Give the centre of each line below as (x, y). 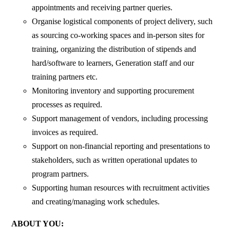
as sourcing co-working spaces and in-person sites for (118, 35)
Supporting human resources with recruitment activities (121, 188)
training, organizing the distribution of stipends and (114, 49)
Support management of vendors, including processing (120, 119)
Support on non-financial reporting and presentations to (121, 146)
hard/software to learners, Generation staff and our (113, 63)
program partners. (61, 174)
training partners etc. (65, 77)
